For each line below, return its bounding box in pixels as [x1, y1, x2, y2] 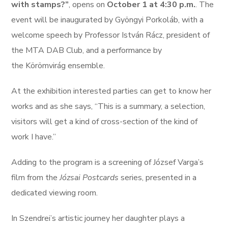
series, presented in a [119, 172, 197, 183]
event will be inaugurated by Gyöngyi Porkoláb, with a [11, 14, 204, 25]
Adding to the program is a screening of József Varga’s [11, 157, 204, 168]
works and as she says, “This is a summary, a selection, [11, 101, 206, 112]
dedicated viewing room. [11, 187, 98, 198]
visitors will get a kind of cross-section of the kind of [11, 116, 198, 127]
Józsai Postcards [60, 172, 119, 183]
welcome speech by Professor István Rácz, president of [11, 30, 210, 41]
